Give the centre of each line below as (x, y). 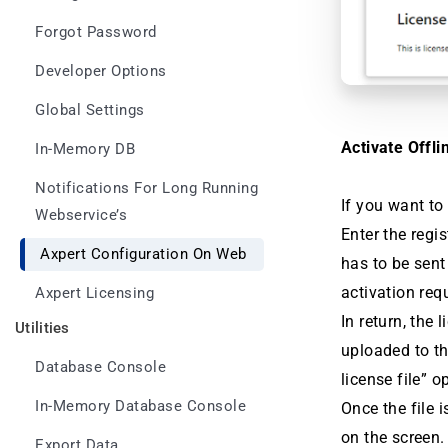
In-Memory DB (85, 149)
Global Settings (90, 110)
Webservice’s (81, 215)
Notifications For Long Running (146, 188)
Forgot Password (96, 32)
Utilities (42, 328)
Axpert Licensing (94, 293)
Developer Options (101, 71)
